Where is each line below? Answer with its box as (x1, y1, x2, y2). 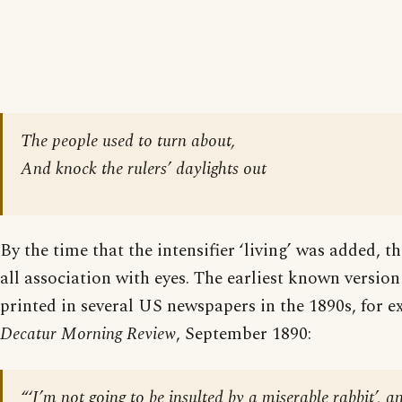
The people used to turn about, (21, 128, 236, 154)
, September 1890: (176, 321, 311, 347)
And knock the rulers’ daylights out (21, 156, 267, 182)
